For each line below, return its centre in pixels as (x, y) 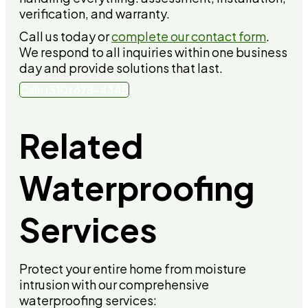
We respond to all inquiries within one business (153, 52)
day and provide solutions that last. (121, 67)
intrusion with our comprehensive (114, 284)
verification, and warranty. (95, 13)
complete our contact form (189, 36)
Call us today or (65, 36)
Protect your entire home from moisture (133, 268)
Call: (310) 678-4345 (74, 89)
